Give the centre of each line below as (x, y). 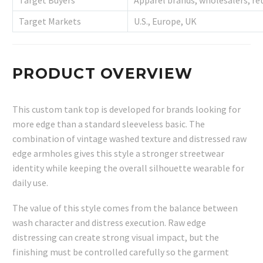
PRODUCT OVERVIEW (102, 74)
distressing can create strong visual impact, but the (116, 237)
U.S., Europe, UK (165, 21)
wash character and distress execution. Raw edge (109, 222)
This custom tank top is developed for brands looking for (127, 109)
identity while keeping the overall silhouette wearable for (128, 168)
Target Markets (50, 21)
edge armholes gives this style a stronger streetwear (118, 154)
